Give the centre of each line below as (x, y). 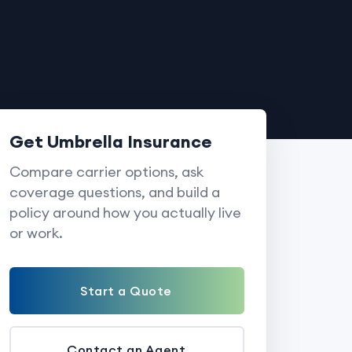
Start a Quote (126, 291)
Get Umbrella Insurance (110, 141)
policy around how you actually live (125, 213)
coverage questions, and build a (114, 192)
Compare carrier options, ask (106, 172)
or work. (36, 233)
